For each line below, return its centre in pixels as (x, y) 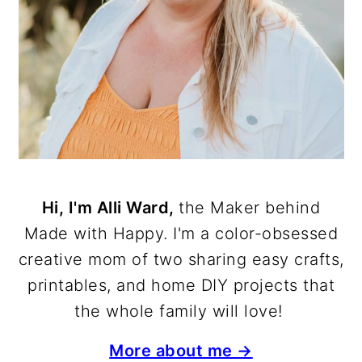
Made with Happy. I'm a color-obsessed (181, 234)
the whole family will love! (181, 311)
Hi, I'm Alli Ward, (110, 208)
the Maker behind (250, 208)
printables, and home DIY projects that (181, 286)
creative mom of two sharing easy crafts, (181, 260)
